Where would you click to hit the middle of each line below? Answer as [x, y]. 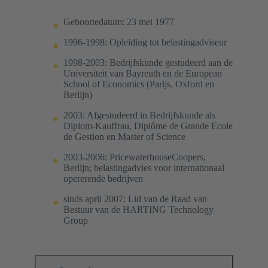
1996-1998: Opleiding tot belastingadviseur [145, 42]
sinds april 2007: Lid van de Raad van [135, 199]
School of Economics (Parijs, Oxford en [139, 84]
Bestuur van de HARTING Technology [138, 209]
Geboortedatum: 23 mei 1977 [119, 22]
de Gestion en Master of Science [124, 136]
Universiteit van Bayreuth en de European [143, 73]
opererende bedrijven [103, 178]
